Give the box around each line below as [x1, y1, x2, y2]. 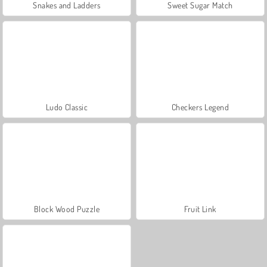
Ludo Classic [45, 101, 88, 112]
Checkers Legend [171, 101, 229, 112]
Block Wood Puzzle [33, 203, 100, 214]
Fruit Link [184, 203, 216, 214]
